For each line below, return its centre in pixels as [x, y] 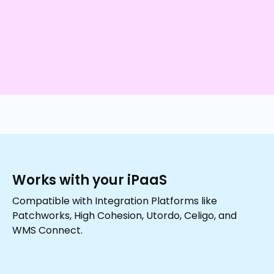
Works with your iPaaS [90, 180]
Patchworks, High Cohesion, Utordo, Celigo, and [124, 216]
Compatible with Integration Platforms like [115, 201]
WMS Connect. [47, 231]
